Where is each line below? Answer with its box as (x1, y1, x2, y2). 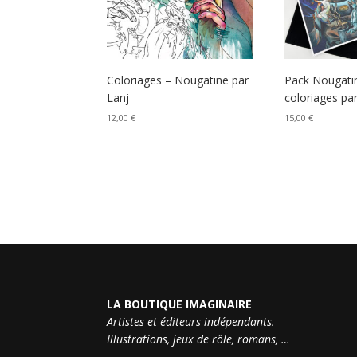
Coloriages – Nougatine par (107, 73, 249, 88)
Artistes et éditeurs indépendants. (107, 313, 276, 329)
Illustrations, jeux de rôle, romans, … (107, 331, 291, 347)
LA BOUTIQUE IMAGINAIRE (107, 296, 253, 312)
